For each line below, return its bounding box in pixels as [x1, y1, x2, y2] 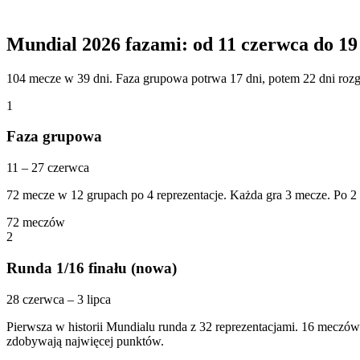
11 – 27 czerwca [6, 161, 89, 175]
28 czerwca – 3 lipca [6, 292, 111, 306]
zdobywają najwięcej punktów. [6, 333, 164, 348]
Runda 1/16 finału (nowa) [6, 259, 177, 276]
